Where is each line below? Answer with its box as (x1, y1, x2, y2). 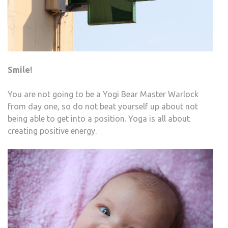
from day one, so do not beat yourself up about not (8, 101, 198, 111)
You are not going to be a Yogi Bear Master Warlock (8, 89, 198, 99)
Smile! (8, 65, 32, 74)
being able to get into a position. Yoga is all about (8, 113, 190, 123)
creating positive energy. (8, 126, 97, 135)
